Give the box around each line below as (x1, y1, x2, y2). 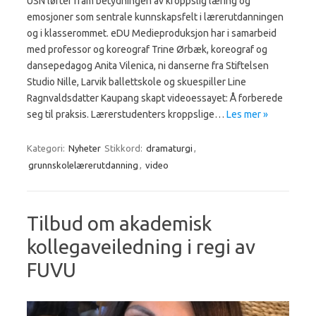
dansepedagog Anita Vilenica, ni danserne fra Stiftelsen (27, 60, 269, 72)
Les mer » (226, 109, 268, 121)
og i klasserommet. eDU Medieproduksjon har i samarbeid (27, 28, 276, 39)
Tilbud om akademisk (27, 212, 212, 235)
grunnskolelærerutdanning (28, 160, 138, 171)
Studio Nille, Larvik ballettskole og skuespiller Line (27, 76, 246, 88)
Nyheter (68, 143, 101, 154)
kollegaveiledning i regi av (27, 236, 255, 258)
